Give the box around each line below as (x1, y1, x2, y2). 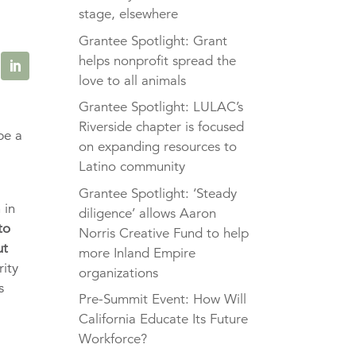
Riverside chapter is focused (78, 118, 244, 136)
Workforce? (78, 331, 147, 348)
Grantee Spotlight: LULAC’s (78, 99, 243, 116)
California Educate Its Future (78, 311, 248, 328)
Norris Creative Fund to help (78, 224, 249, 242)
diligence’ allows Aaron (78, 204, 216, 222)
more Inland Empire (78, 244, 195, 261)
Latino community (78, 158, 185, 176)
